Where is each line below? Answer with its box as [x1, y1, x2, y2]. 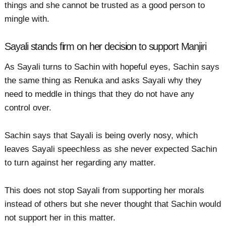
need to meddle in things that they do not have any [5, 89, 195, 99]
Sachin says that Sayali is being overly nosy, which [5, 130, 198, 140]
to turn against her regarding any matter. [5, 157, 156, 167]
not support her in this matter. [5, 213, 116, 223]
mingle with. [5, 14, 50, 24]
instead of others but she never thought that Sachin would [5, 199, 221, 209]
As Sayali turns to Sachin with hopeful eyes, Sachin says [5, 62, 220, 72]
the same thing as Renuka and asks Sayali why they [5, 75, 202, 85]
